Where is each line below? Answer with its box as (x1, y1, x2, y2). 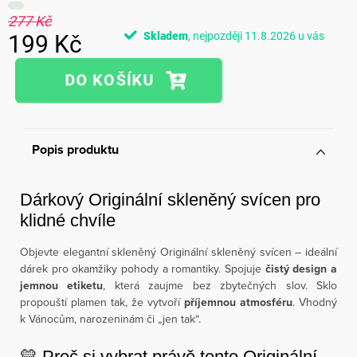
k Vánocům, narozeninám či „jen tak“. (20, 311, 201, 327)
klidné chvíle (20, 210, 116, 230)
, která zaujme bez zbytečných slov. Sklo (103, 277, 338, 293)
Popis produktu (32, 140, 119, 159)
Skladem (140, 29, 188, 43)
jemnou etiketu (20, 277, 104, 294)
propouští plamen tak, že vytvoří (20, 294, 184, 310)
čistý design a (265, 261, 338, 277)
